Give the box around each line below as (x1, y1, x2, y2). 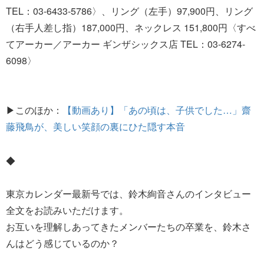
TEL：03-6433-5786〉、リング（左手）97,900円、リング (6, 4, 253, 18)
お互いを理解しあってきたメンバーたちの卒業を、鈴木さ (6, 219, 251, 233)
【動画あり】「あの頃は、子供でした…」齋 (62, 103, 251, 117)
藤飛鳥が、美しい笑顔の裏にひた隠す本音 (6, 119, 185, 133)
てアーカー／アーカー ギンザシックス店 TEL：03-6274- (6, 37, 245, 51)
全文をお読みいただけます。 (6, 203, 128, 217)
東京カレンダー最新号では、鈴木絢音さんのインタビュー (6, 186, 251, 200)
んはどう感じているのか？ (6, 236, 119, 250)
